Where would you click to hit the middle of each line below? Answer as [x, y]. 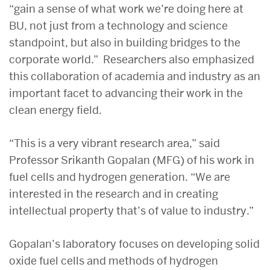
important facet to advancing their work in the [126, 93]
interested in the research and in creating [114, 193]
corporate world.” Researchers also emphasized [132, 59]
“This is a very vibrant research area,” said [115, 143]
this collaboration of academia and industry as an [135, 76]
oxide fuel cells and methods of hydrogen [114, 260]
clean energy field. [55, 110]
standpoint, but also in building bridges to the [125, 42]
